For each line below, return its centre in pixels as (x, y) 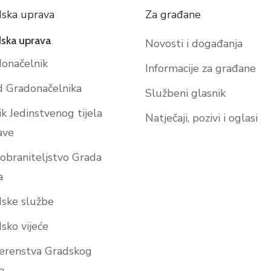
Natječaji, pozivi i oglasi (202, 118)
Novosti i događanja (194, 44)
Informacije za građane (201, 68)
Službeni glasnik (186, 93)
